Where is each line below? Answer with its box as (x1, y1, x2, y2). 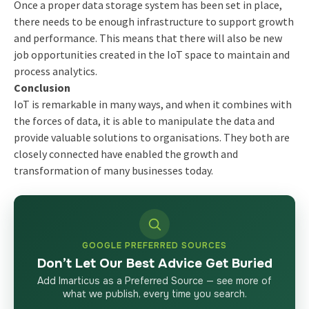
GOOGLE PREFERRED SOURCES (82, 239, 227, 251)
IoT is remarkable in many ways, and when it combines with (13, 97, 292, 111)
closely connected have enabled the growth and (13, 146, 238, 161)
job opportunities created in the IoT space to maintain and (13, 47, 290, 61)
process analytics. (13, 63, 97, 78)
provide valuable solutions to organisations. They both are (13, 130, 290, 144)
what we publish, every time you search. (62, 287, 247, 300)
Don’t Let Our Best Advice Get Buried (37, 255, 272, 272)
